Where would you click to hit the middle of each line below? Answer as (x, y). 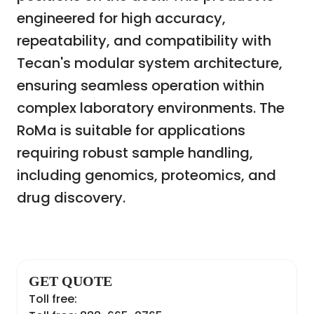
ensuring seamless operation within (141, 86)
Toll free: (53, 299)
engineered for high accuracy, (121, 19)
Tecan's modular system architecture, (150, 63)
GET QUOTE (70, 281)
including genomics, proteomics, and (146, 176)
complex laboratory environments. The (151, 108)
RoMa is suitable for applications (131, 131)
